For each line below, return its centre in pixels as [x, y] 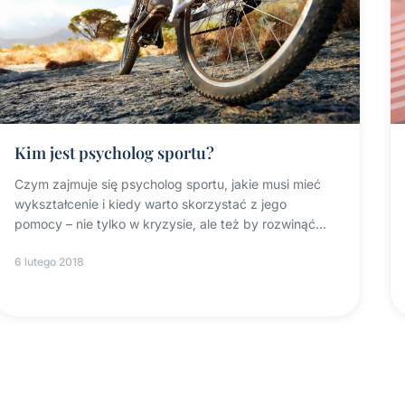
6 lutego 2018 [50, 262]
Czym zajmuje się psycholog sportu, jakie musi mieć [168, 184]
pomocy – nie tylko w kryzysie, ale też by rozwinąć [165, 224]
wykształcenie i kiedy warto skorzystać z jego [151, 204]
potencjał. [44, 244]
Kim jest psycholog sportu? [115, 153]
